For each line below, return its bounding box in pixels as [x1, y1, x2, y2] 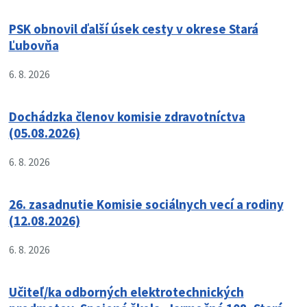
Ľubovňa [8, 37, 59, 54]
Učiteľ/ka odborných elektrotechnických [8, 284, 244, 301]
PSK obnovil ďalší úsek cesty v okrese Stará [8, 21, 258, 38]
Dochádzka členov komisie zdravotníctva [8, 108, 245, 125]
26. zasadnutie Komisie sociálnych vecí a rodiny [8, 196, 284, 213]
